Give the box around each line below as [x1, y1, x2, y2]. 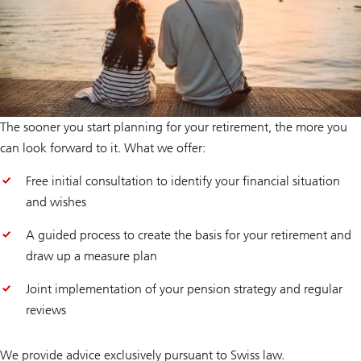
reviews [26, 302, 66, 318]
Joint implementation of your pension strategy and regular [26, 281, 342, 297]
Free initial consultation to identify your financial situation [26, 173, 340, 189]
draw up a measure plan [26, 248, 157, 264]
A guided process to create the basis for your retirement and [26, 227, 351, 243]
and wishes [26, 194, 86, 210]
